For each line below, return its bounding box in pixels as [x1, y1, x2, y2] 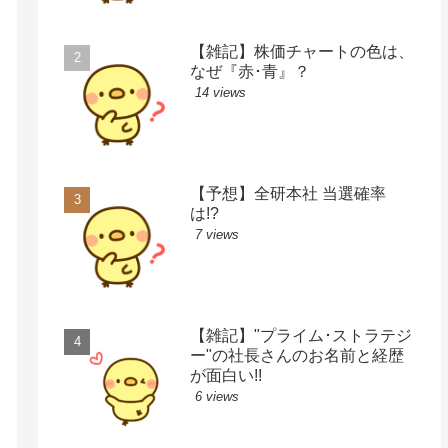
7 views [195, 227, 240, 243]
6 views [195, 389, 240, 405]
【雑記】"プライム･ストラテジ [190, 327, 413, 345]
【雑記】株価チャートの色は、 [190, 43, 415, 61]
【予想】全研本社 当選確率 [190, 185, 387, 203]
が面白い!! [190, 367, 263, 385]
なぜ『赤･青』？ [190, 63, 311, 81]
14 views [195, 85, 247, 101]
